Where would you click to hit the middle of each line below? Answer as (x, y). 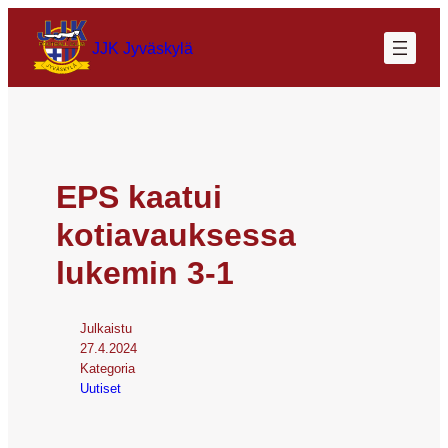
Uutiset (100, 388)
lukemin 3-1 (145, 272)
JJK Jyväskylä (142, 47)
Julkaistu (106, 328)
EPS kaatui (139, 196)
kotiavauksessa (176, 234)
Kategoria (107, 368)
